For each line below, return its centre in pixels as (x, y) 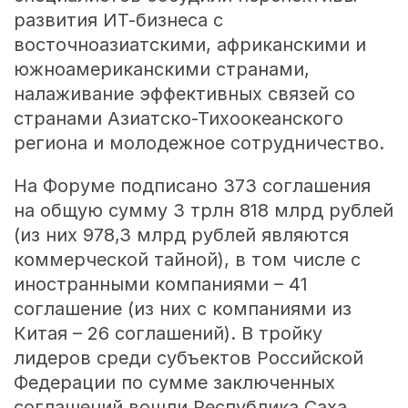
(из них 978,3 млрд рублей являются (181, 235)
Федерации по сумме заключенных (174, 383)
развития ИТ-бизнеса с (118, 20)
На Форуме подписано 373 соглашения (192, 186)
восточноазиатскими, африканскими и (189, 45)
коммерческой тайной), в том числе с (187, 260)
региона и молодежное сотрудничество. (199, 143)
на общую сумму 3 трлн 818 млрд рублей (203, 211)
